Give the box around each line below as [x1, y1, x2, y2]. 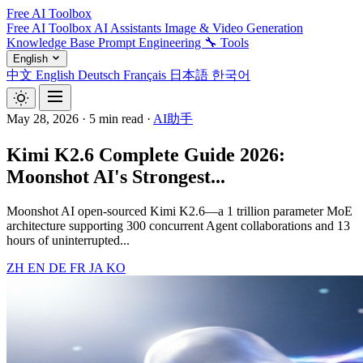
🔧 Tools [204, 36, 249, 49]
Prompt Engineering [98, 36, 204, 49]
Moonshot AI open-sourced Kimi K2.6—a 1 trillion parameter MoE [6, 203, 352, 218]
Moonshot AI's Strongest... [6, 165, 225, 187]
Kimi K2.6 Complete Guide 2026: [6, 143, 285, 165]
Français [123, 68, 169, 82]
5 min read [89, 112, 143, 126]
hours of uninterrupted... [6, 233, 130, 247]
